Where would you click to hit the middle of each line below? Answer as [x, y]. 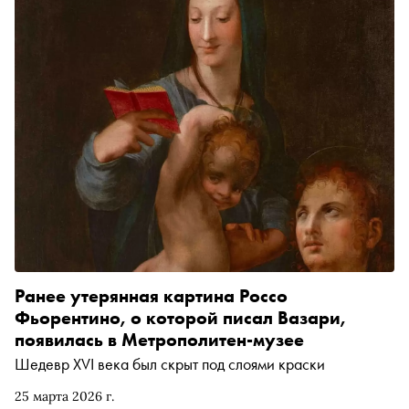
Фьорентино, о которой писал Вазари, [180, 318]
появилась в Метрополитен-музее [159, 340]
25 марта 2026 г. [64, 397]
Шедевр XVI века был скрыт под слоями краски [170, 364]
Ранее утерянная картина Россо [151, 296]
